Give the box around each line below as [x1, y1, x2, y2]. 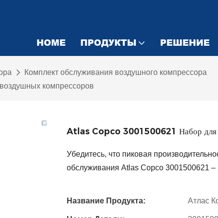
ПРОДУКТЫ [80, 36, 136, 49]
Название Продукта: [67, 197, 145, 205]
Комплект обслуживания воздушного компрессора [24, 68, 207, 76]
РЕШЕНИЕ [160, 36, 210, 49]
